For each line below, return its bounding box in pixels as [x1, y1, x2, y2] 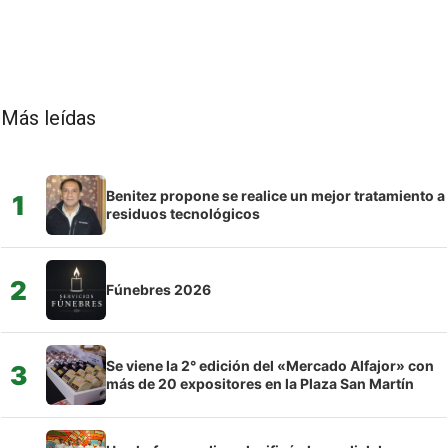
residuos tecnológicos [106, 205, 260, 223]
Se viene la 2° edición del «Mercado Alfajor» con [106, 357, 434, 375]
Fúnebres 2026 [106, 281, 211, 299]
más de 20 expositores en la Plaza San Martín [106, 375, 414, 393]
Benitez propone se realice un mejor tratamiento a [106, 187, 445, 205]
